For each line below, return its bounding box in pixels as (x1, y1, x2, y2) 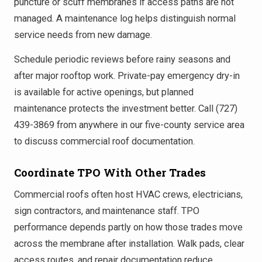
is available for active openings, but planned (14, 86, 194, 98)
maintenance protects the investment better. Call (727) (14, 102, 237, 114)
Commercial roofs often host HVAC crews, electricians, (14, 188, 243, 200)
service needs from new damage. (14, 29, 152, 41)
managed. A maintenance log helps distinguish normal (14, 13, 236, 25)
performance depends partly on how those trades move (14, 221, 243, 233)
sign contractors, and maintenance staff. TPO (14, 205, 199, 216)
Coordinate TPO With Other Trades (14, 165, 206, 180)
